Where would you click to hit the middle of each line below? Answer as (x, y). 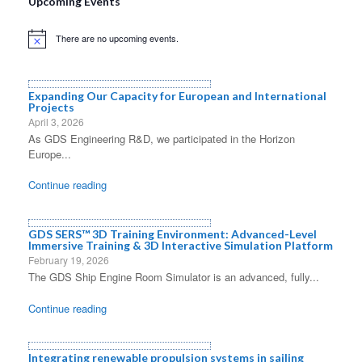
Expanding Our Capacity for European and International (177, 95)
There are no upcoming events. (117, 38)
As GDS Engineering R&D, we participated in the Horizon (162, 138)
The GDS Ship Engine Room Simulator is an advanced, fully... (174, 277)
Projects (51, 107)
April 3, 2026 (56, 121)
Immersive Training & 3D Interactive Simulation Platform (181, 246)
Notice (40, 43)
